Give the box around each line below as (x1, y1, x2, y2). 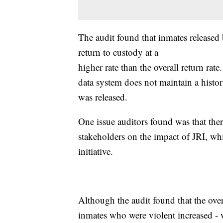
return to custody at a (78, 46, 158, 59)
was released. (78, 91, 127, 104)
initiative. (78, 145, 113, 158)
